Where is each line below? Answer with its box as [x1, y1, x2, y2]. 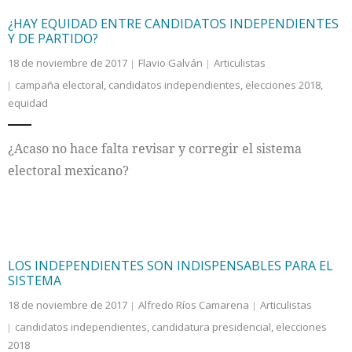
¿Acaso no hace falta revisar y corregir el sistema [8, 140, 302, 157]
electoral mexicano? [8, 162, 129, 179]
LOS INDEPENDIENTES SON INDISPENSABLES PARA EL [8, 257, 333, 274]
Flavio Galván [138, 56, 203, 70]
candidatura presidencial [152, 320, 271, 334]
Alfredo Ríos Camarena [138, 298, 249, 312]
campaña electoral [15, 78, 104, 92]
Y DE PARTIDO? [8, 30, 98, 47]
